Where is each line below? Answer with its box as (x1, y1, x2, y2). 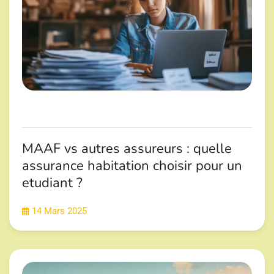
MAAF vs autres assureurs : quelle (22, 139, 232, 158)
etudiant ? (22, 173, 83, 192)
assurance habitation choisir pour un (22, 156, 242, 175)
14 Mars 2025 (32, 206, 87, 217)
